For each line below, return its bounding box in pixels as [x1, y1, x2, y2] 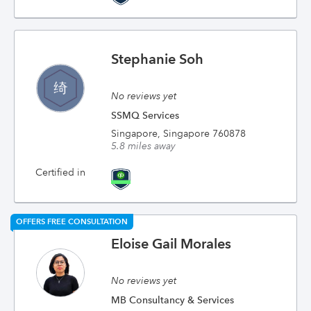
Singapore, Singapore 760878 [111, 127, 246, 140]
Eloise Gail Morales [111, 235, 232, 252]
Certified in [35, 166, 85, 178]
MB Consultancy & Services [111, 294, 235, 306]
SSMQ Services [111, 109, 180, 121]
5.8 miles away [111, 140, 176, 152]
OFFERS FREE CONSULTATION [16, 217, 128, 226]
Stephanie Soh [111, 51, 204, 67]
